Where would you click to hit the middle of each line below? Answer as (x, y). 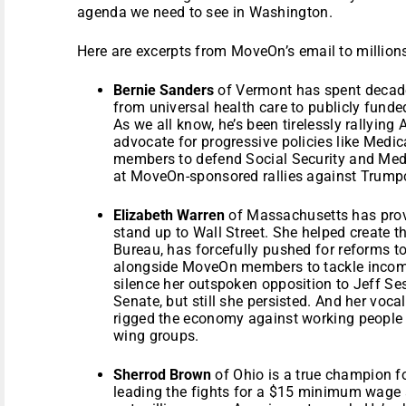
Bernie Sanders (164, 90)
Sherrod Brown (162, 374)
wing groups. (156, 335)
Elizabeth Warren (169, 215)
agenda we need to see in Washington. (205, 12)
